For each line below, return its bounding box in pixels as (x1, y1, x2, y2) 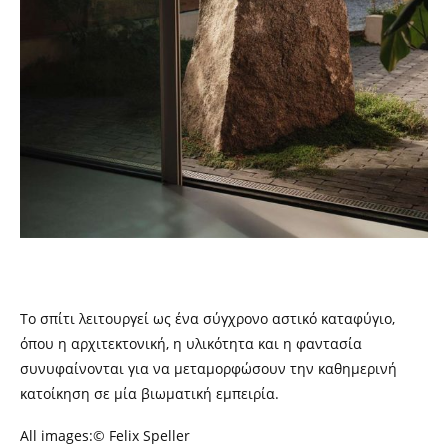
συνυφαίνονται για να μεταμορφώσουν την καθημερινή (20, 359, 397, 379)
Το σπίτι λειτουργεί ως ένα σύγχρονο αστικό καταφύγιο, (20, 309, 395, 329)
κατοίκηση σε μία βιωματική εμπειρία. (20, 384, 279, 404)
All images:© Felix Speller (20, 426, 190, 446)
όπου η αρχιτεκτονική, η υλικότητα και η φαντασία (20, 334, 362, 354)
